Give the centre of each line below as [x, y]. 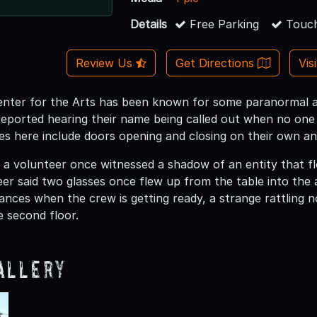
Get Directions [216, 63]
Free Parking [223, 24]
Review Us [105, 63]
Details [149, 24]
